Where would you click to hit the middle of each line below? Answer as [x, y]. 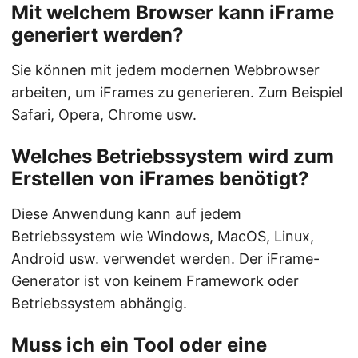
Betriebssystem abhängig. [99, 304]
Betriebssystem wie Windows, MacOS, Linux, [163, 237]
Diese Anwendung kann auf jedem [126, 214]
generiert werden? [97, 35]
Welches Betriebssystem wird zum [173, 157]
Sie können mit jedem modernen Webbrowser [165, 70]
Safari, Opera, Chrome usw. [104, 115]
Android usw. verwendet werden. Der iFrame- [165, 259]
